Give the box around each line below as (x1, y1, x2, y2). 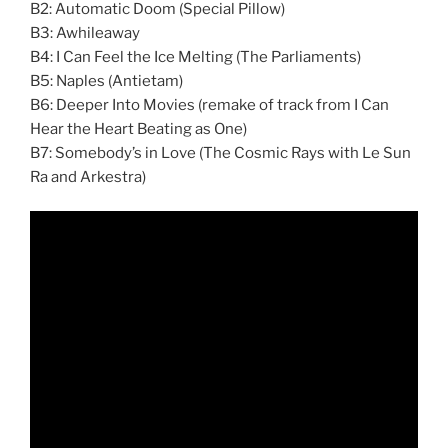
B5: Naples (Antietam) (30, 71, 183, 90)
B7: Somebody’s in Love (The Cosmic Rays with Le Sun (30, 143, 411, 162)
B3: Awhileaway (30, 23, 140, 42)
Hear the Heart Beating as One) (30, 119, 247, 138)
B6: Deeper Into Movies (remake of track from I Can (30, 95, 389, 114)
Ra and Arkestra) (30, 167, 146, 186)
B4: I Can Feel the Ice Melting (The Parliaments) (30, 47, 361, 66)
